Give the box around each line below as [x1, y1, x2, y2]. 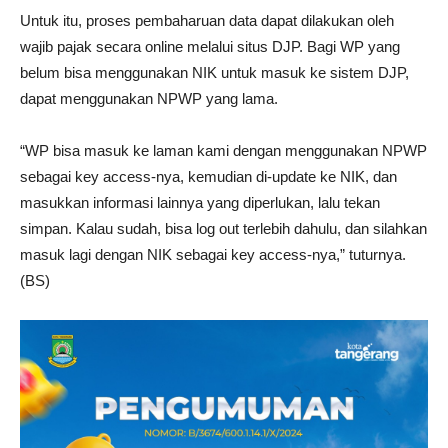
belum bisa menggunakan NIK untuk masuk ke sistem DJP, [20, 64, 409, 82]
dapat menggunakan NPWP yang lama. [20, 90, 278, 108]
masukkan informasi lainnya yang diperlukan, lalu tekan [20, 194, 380, 212]
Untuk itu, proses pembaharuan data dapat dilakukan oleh [20, 12, 394, 30]
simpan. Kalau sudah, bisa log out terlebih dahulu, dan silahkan [20, 220, 427, 238]
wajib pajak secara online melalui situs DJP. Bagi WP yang [20, 38, 400, 56]
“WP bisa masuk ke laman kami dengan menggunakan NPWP [20, 142, 427, 160]
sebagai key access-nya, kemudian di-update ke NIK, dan [20, 168, 397, 186]
